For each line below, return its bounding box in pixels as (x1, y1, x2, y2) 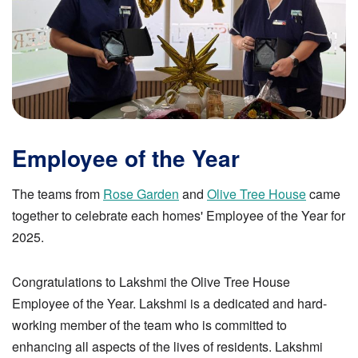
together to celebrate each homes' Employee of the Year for (12, 206, 345, 225)
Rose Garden (103, 185, 179, 204)
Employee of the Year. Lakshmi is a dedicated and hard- (12, 293, 327, 312)
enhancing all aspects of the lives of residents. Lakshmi (12, 336, 323, 356)
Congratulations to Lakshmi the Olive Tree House (12, 272, 290, 291)
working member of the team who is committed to (12, 315, 287, 334)
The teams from (12, 185, 103, 204)
